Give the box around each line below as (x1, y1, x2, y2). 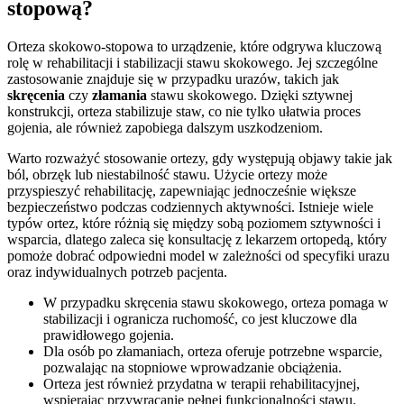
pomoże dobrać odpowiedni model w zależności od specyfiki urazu (7, 248, 390, 264)
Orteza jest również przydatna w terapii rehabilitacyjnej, (43, 376, 360, 392)
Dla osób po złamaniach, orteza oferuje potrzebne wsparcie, (43, 344, 382, 360)
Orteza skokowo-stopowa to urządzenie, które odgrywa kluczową (7, 39, 381, 55)
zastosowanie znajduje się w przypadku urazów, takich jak (7, 71, 339, 87)
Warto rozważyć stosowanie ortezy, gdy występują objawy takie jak (7, 151, 392, 167)
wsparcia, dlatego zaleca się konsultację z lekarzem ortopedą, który (7, 232, 387, 248)
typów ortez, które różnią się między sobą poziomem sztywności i (7, 216, 381, 232)
